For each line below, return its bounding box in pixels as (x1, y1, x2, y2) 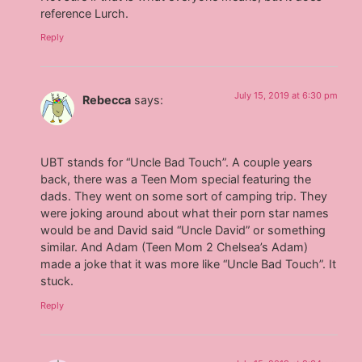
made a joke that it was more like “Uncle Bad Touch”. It (40, 257, 337, 271)
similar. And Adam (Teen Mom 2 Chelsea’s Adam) (40, 240, 309, 255)
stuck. (40, 274, 74, 288)
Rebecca (82, 92, 132, 107)
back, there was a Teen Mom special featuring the (40, 172, 312, 187)
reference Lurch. (40, 6, 129, 20)
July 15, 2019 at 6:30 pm (234, 89, 338, 101)
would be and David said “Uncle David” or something (40, 223, 326, 238)
